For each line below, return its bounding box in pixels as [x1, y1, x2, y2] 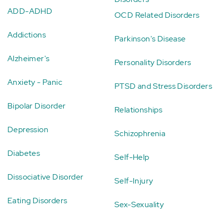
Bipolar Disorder [7, 101, 66, 111]
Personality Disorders [114, 57, 191, 68]
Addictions [7, 30, 46, 40]
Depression [7, 124, 48, 135]
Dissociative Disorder [7, 172, 84, 182]
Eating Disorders [7, 195, 68, 206]
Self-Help [114, 152, 149, 162]
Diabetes [7, 148, 40, 158]
